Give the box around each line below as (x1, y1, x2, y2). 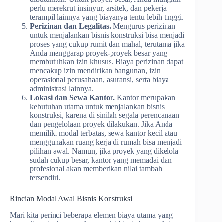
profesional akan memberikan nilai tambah (30, 164, 162, 173)
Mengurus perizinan (111, 21, 175, 30)
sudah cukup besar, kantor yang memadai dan (30, 155, 172, 164)
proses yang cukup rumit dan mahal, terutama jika (30, 39, 185, 48)
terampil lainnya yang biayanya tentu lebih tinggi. (30, 12, 184, 21)
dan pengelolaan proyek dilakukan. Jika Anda (30, 119, 172, 128)
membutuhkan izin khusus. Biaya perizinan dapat (30, 57, 183, 66)
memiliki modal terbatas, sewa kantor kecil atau (30, 128, 177, 137)
